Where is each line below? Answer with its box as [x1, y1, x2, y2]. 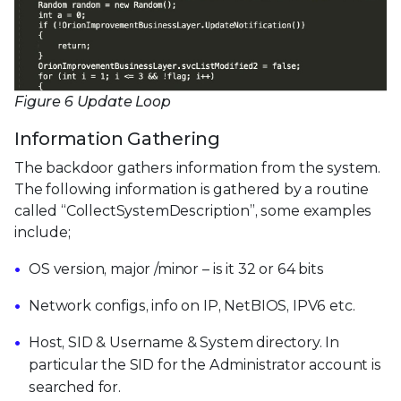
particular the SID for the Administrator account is [29, 356, 381, 374]
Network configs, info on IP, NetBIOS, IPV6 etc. [29, 297, 355, 315]
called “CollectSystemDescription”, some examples [14, 202, 372, 220]
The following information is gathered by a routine [14, 181, 369, 199]
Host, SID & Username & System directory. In [29, 334, 340, 352]
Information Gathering [14, 128, 220, 150]
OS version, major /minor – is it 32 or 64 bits [29, 260, 324, 278]
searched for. [29, 379, 121, 397]
